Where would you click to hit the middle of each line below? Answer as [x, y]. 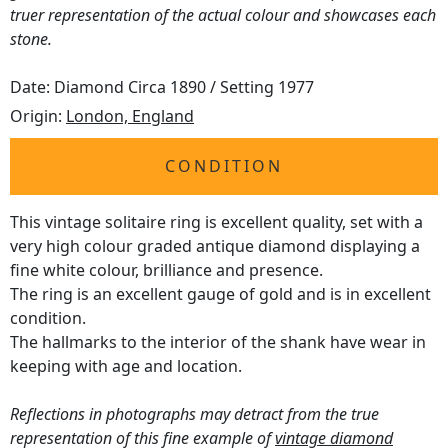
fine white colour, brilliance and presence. [166, 270]
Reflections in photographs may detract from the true [194, 414]
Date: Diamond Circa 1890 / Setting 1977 [162, 87]
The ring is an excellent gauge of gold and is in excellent [220, 294]
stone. [31, 39]
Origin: [38, 116]
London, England [130, 116]
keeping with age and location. [126, 366]
